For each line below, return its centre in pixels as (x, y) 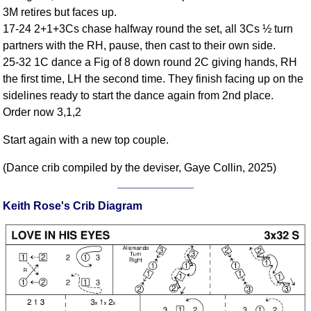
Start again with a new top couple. (86, 140)
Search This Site (249, 48)
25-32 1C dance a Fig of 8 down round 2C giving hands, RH (150, 62)
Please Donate (249, 87)
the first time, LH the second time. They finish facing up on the (153, 79)
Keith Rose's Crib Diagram (73, 206)
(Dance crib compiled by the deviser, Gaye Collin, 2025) (140, 168)
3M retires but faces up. (60, 12)
